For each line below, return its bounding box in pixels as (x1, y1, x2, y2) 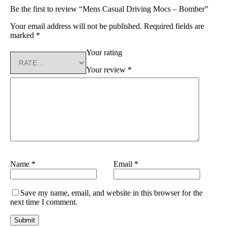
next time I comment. (10, 197, 78, 206)
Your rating (86, 48, 122, 57)
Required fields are (142, 21, 204, 30)
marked (10, 30, 36, 40)
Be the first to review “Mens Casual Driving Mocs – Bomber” (10, 4, 208, 13)
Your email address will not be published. (10, 21, 142, 30)
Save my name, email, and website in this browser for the (20, 188, 203, 197)
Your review (86, 65, 128, 74)
